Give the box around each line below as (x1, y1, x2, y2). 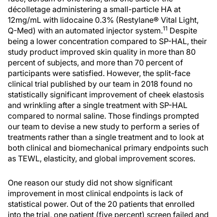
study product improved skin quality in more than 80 (8, 47, 196, 57)
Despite (168, 26, 197, 35)
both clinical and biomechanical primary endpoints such (8, 143, 208, 153)
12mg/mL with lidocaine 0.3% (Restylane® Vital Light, (8, 15, 199, 25)
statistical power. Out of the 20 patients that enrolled (8, 199, 195, 209)
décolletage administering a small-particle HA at (8, 4, 181, 14)
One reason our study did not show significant (8, 178, 172, 187)
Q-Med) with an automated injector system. (8, 26, 163, 35)
